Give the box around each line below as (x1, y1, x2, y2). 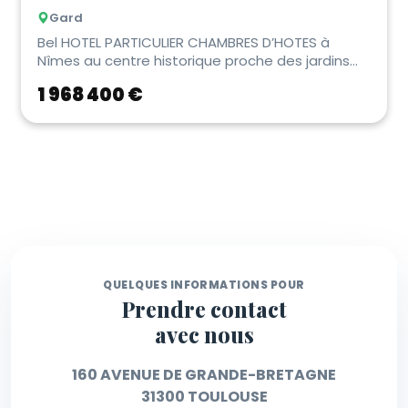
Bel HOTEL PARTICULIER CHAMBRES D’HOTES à (37, 33, 330, 53)
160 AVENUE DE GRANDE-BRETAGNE (72, 364, 336, 386)
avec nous (154, 321, 254, 350)
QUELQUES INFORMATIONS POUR (103, 277, 305, 293)
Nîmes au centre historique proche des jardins (37, 51, 350, 71)
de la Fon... (37, 69, 107, 89)
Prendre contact (121, 295, 287, 324)
